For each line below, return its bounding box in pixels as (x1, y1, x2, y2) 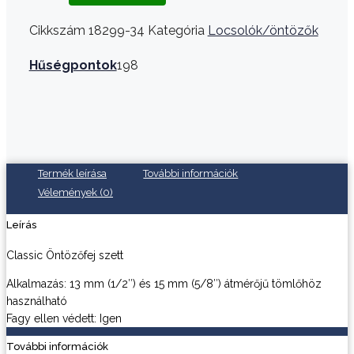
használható (6, 295, 67, 307)
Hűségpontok (28, 58, 117, 73)
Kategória (147, 23, 205, 38)
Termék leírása (38, 168, 107, 179)
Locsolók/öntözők (207, 23, 318, 38)
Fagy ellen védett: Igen (6, 312, 122, 325)
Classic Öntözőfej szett (6, 249, 123, 262)
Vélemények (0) (38, 186, 113, 198)
